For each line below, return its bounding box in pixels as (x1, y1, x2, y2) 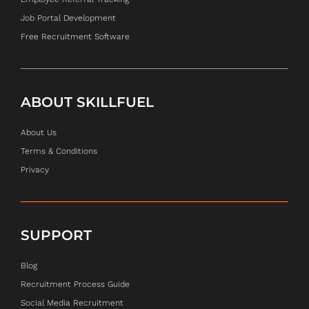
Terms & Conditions (21, 146, 97, 157)
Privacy (21, 165, 49, 175)
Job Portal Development (21, 13, 116, 23)
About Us (21, 128, 57, 138)
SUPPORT (21, 227, 92, 244)
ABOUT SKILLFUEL (21, 94, 154, 111)
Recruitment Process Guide (21, 279, 130, 290)
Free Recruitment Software (21, 32, 130, 42)
